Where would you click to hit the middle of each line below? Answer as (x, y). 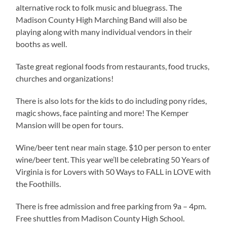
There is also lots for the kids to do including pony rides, (111, 101)
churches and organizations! (65, 79)
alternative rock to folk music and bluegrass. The (99, 8)
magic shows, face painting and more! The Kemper (102, 113)
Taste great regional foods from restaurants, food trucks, (113, 66)
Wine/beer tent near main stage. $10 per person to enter (113, 147)
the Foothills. (39, 184)
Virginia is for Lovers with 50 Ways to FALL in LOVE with (113, 172)
